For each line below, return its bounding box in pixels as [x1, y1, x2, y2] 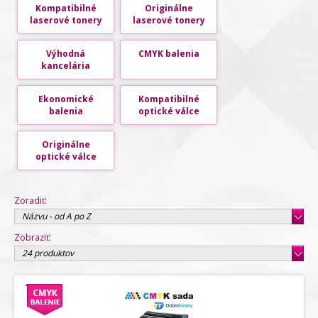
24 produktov [22, 247, 74, 259]
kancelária [41, 60, 90, 72]
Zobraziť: [14, 231, 51, 243]
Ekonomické [38, 93, 94, 105]
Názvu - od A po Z [22, 210, 91, 222]
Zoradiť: [14, 194, 47, 207]
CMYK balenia [138, 48, 199, 60]
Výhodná [46, 48, 85, 60]
